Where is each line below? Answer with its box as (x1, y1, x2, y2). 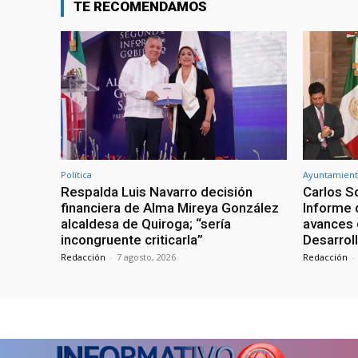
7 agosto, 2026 (117, 250, 176, 263)
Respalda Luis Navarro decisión (61, 183, 253, 200)
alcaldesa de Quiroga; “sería (61, 215, 231, 232)
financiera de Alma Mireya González (61, 199, 279, 216)
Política (61, 168, 92, 181)
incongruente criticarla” (61, 231, 203, 248)
